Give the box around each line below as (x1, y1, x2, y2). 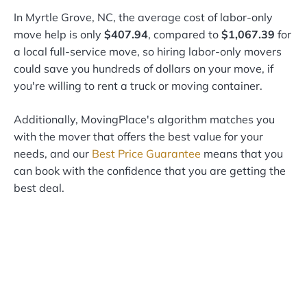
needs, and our (14, 147, 92, 161)
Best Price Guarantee (92, 147, 201, 161)
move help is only (14, 27, 104, 42)
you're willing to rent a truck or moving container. (14, 79, 262, 93)
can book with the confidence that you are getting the (14, 164, 286, 178)
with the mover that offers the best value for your (14, 130, 263, 144)
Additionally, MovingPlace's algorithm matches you (14, 112, 275, 127)
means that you (201, 147, 283, 161)
